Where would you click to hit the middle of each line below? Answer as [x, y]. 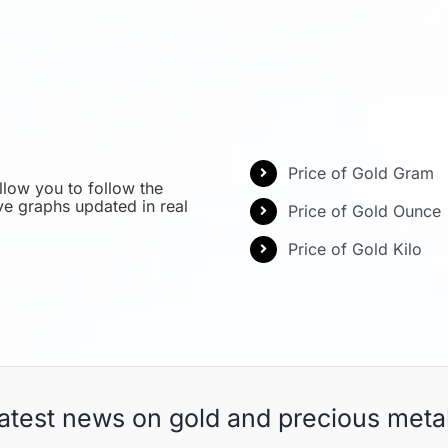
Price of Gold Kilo [355, 248]
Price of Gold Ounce [365, 210]
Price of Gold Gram [361, 172]
